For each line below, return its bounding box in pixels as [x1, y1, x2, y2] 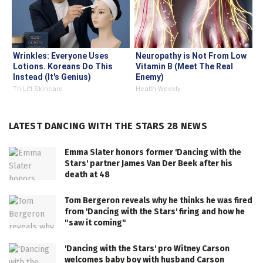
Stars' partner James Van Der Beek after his [65, 159, 232, 169]
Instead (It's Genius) [13, 72, 91, 82]
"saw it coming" [65, 218, 126, 228]
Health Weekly [136, 85, 180, 93]
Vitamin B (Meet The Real [136, 62, 233, 72]
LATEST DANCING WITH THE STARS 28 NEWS [9, 120, 207, 132]
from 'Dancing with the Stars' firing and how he [65, 207, 245, 217]
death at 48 [65, 170, 110, 180]
